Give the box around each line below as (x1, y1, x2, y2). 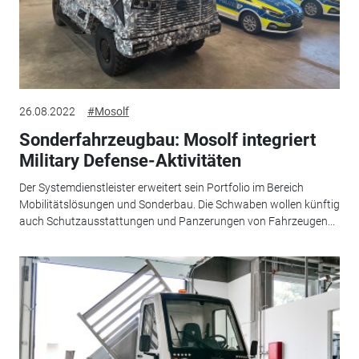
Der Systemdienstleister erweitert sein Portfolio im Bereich (18, 181, 304, 195)
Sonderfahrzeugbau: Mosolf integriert (18, 129, 316, 150)
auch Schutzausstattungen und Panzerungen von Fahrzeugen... (18, 215, 335, 228)
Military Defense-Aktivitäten (18, 150, 241, 171)
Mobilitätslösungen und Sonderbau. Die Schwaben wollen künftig (18, 198, 340, 212)
